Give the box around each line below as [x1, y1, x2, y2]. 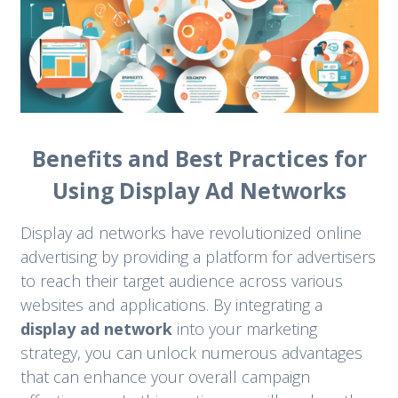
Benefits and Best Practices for [31, 144, 367, 174]
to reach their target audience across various [20, 270, 343, 292]
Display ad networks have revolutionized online [20, 222, 362, 244]
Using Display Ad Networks [52, 176, 346, 206]
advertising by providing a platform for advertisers [20, 246, 376, 268]
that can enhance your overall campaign [20, 366, 310, 388]
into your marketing [171, 318, 317, 340]
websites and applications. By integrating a [20, 294, 322, 316]
